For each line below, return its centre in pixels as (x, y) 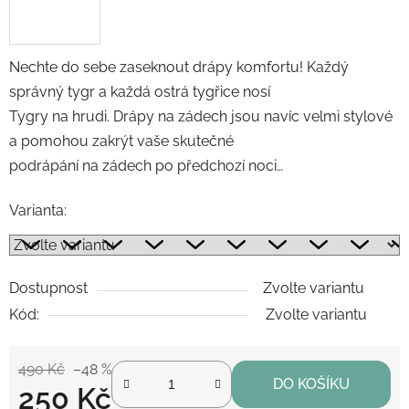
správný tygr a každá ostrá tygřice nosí (140, 91)
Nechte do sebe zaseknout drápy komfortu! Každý (179, 67)
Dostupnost (48, 288)
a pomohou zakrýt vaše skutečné (121, 141)
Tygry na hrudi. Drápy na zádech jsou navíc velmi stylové (201, 116)
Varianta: (38, 210)
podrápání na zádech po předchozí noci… (146, 165)
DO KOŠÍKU (311, 383)
